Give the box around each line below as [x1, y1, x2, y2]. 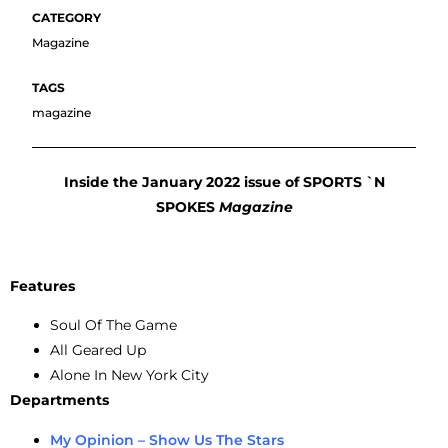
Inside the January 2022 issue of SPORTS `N [63, 173, 385, 191]
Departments [10, 391, 109, 410]
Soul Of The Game [50, 316, 177, 335]
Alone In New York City [50, 366, 209, 385]
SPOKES [155, 198, 215, 216]
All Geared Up [50, 341, 146, 360]
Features [10, 276, 75, 295]
